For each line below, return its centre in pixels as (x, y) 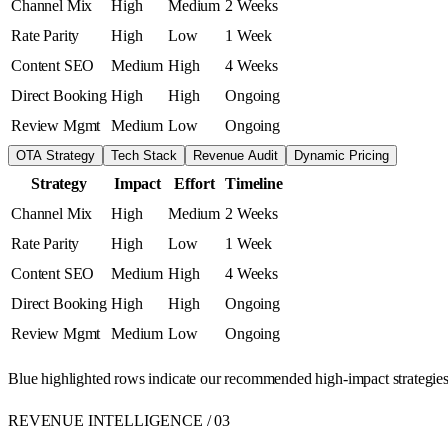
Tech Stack (144, 155)
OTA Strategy (55, 155)
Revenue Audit (235, 155)
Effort (194, 183)
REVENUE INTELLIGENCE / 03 (119, 420)
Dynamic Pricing (341, 155)
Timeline (254, 183)
